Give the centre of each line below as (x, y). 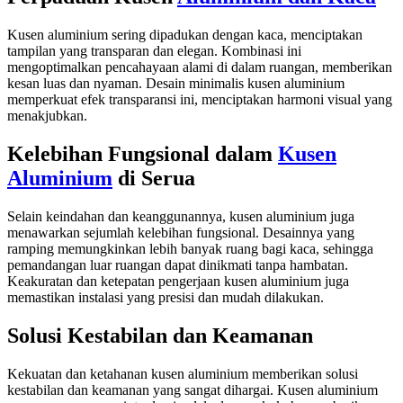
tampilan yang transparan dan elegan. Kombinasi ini (154, 51)
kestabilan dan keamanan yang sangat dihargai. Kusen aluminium (193, 390)
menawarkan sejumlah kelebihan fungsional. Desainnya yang (181, 233)
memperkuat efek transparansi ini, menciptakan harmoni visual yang (200, 100)
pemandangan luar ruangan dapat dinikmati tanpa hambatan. (178, 265)
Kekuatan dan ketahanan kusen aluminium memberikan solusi (183, 373)
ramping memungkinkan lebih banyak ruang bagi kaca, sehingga (190, 249)
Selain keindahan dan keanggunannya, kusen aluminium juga (181, 217)
